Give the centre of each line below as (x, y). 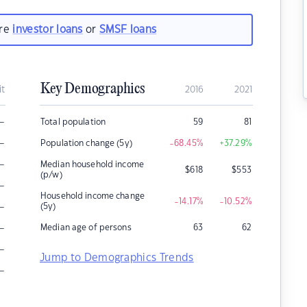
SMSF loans (128, 29)
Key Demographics (93, 89)
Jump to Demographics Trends (117, 258)
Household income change (93, 196)
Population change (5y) (86, 143)
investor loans (48, 29)
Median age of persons (86, 228)
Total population (73, 122)
